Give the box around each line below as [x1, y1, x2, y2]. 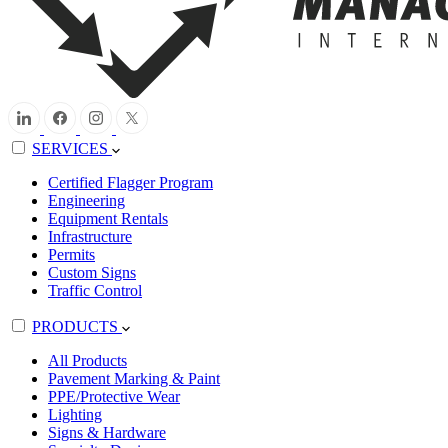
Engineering [48, 191, 125, 209]
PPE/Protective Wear [48, 387, 180, 405]
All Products [48, 351, 127, 369]
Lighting [48, 405, 102, 423]
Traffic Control [48, 281, 142, 299]
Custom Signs [48, 263, 136, 281]
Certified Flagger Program [48, 173, 213, 191]
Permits [48, 245, 95, 263]
